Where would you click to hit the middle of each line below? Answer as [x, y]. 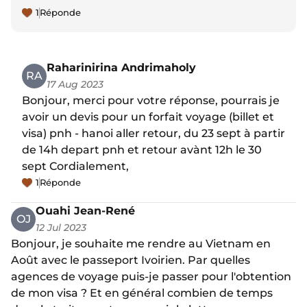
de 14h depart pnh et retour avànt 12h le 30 [142, 150]
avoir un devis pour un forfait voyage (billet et [148, 117]
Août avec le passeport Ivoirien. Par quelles [131, 260]
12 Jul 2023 [61, 228]
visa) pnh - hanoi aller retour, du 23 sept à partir [153, 134]
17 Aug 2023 [75, 85]
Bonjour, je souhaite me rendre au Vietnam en [141, 244]
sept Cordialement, [75, 167]
